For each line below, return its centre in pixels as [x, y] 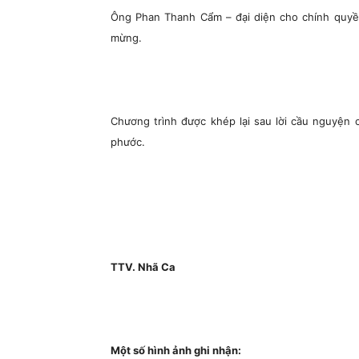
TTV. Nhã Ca [143, 267]
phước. [128, 142]
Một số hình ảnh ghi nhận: [176, 350]
